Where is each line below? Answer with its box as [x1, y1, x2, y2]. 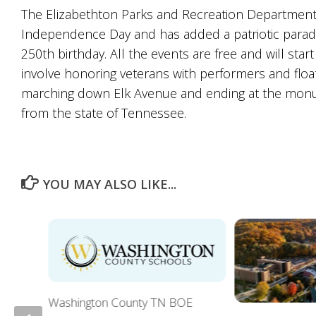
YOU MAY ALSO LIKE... [42, 175, 176, 193]
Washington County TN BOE [48, 293, 193, 310]
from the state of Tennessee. [21, 104, 186, 121]
